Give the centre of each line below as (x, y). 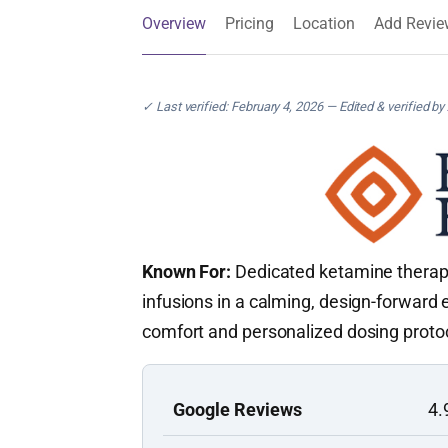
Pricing (249, 23)
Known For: (187, 271)
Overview (174, 23)
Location (324, 23)
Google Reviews (237, 409)
